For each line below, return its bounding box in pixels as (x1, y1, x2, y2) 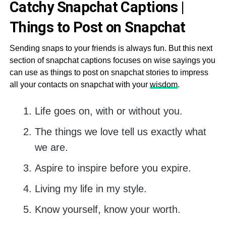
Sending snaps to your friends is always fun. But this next (9, 44, 212, 53)
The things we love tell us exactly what (34, 126, 206, 138)
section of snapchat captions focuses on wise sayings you (9, 56, 215, 65)
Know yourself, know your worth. (34, 204, 181, 215)
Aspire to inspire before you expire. (34, 162, 191, 174)
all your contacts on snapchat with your (9, 80, 150, 89)
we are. (34, 142, 68, 153)
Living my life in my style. (34, 183, 147, 195)
